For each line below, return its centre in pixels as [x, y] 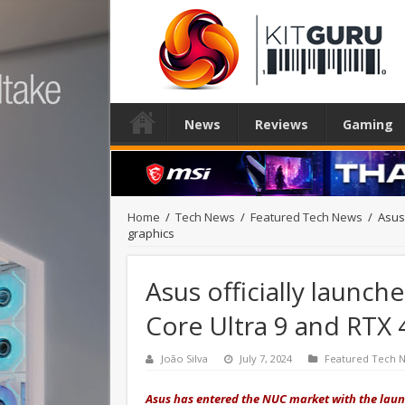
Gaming [368, 124]
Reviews [282, 124]
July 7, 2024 [266, 358]
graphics [151, 233]
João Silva [184, 358]
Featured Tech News [306, 217]
